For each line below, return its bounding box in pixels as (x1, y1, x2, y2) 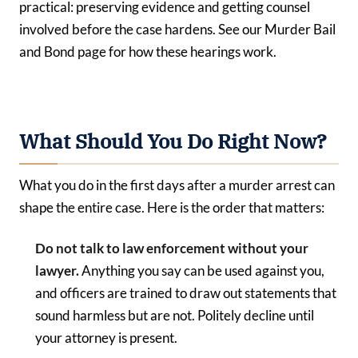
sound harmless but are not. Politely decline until (35, 306, 314, 324)
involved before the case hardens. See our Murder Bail (19, 20, 336, 38)
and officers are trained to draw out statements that (35, 284, 336, 301)
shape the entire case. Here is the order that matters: (19, 199, 324, 217)
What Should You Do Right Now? (19, 128, 327, 154)
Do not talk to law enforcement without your (35, 239, 308, 257)
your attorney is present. (35, 328, 177, 346)
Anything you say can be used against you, (79, 261, 324, 279)
